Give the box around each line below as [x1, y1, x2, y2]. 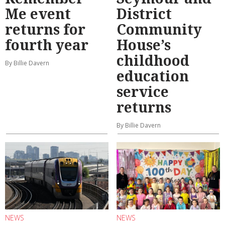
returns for [5, 20, 85, 39]
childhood [117, 51, 189, 70]
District [117, 4, 172, 24]
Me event [5, 4, 71, 24]
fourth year [5, 35, 88, 55]
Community [117, 20, 202, 39]
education [117, 66, 189, 86]
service [117, 82, 169, 101]
